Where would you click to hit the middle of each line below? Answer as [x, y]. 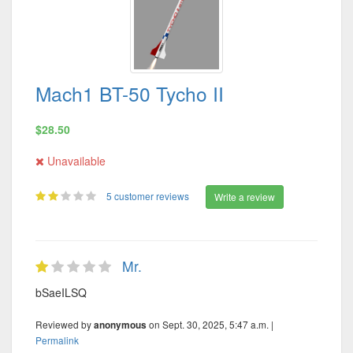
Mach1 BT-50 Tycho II [130, 93]
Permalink [57, 340]
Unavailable [75, 161]
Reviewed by [65, 324]
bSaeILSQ [61, 292]
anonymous [120, 325]
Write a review [245, 197]
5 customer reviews [149, 195]
